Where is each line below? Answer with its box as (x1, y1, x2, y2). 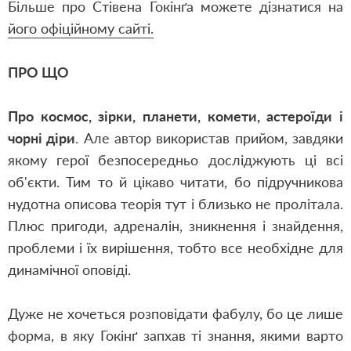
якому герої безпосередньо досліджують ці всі (8, 151, 343, 168)
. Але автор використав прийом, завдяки (75, 129, 344, 147)
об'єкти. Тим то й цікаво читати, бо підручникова (8, 173, 343, 190)
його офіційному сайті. (8, 20, 154, 37)
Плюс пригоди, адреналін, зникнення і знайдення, (8, 217, 343, 234)
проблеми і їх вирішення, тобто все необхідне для (8, 239, 343, 256)
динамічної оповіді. (8, 261, 131, 278)
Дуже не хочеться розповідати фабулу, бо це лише (8, 305, 343, 322)
